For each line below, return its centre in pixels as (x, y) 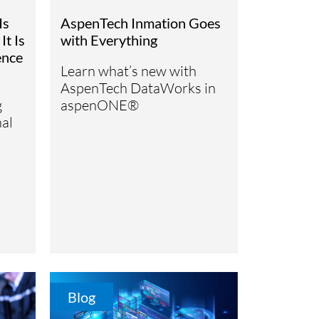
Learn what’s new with (129, 71)
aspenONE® (100, 105)
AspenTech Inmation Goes (141, 23)
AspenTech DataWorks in (138, 88)
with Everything (109, 40)
